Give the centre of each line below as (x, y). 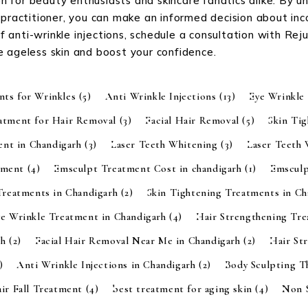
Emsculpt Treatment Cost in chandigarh (150, 168)
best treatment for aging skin (184, 288)
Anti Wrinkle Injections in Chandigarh (108, 264)
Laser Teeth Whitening (166, 144)
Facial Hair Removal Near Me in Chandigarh (140, 240)
